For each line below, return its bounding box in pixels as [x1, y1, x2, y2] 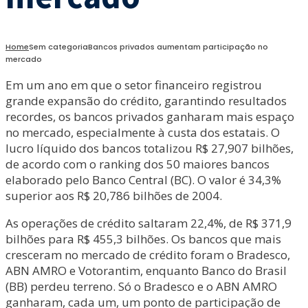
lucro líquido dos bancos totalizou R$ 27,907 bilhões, [5, 140, 294, 156]
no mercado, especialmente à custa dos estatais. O [5, 124, 280, 140]
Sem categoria [29, 41, 88, 52]
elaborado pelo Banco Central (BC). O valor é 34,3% [5, 172, 281, 188]
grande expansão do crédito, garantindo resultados [5, 93, 287, 109]
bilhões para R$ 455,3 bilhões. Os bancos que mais [5, 231, 281, 247]
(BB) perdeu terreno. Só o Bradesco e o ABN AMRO [5, 278, 277, 294]
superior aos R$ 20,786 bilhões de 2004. [5, 188, 222, 203]
